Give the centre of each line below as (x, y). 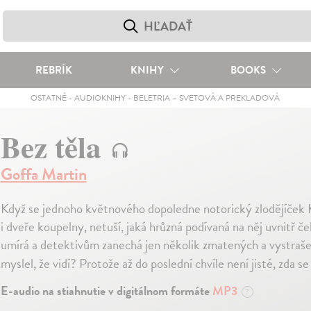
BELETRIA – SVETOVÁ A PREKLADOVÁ (207, 98)
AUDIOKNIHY (100, 98)
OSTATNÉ (49, 98)
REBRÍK (53, 70)
